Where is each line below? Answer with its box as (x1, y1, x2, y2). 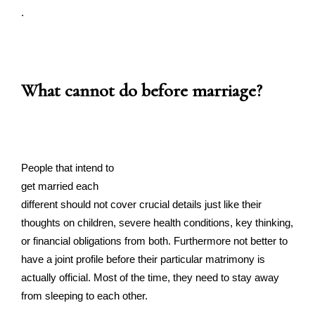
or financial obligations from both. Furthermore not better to (21, 235, 288, 247)
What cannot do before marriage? (21, 79, 262, 101)
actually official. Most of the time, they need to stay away (21, 271, 279, 283)
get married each (21, 180, 98, 192)
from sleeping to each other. (21, 290, 148, 302)
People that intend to (21, 162, 114, 174)
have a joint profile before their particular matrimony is (21, 253, 265, 265)
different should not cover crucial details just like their (21, 198, 262, 210)
